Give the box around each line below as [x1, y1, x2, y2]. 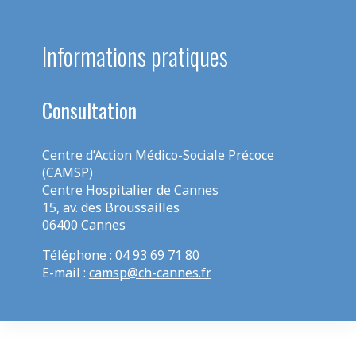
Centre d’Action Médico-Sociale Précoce [41, 146, 274, 164]
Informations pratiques [41, 38, 228, 75]
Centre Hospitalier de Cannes [41, 181, 219, 199]
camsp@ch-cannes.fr [88, 264, 211, 282]
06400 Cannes [41, 216, 126, 234]
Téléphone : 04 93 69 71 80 [41, 246, 199, 265]
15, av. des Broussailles [41, 199, 180, 217]
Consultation [41, 95, 137, 126]
